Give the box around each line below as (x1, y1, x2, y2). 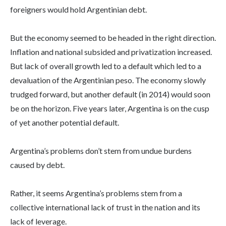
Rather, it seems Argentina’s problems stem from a (10, 188, 182, 198)
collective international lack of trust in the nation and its (10, 202, 200, 212)
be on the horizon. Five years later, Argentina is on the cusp (10, 103, 209, 114)
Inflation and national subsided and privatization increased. (10, 47, 212, 57)
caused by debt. (10, 160, 65, 170)
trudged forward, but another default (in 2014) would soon (10, 89, 210, 99)
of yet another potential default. (10, 118, 119, 128)
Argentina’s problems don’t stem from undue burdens (10, 146, 192, 156)
